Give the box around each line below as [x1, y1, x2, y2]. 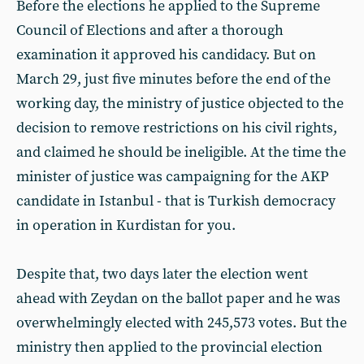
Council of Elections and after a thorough [16, 20, 284, 40]
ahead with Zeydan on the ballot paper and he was [16, 288, 340, 308]
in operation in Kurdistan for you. [16, 215, 236, 235]
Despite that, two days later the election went [16, 264, 308, 284]
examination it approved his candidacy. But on [16, 45, 316, 64]
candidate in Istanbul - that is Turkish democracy [16, 191, 336, 210]
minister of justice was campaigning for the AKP [16, 167, 329, 186]
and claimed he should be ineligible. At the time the [16, 142, 346, 162]
